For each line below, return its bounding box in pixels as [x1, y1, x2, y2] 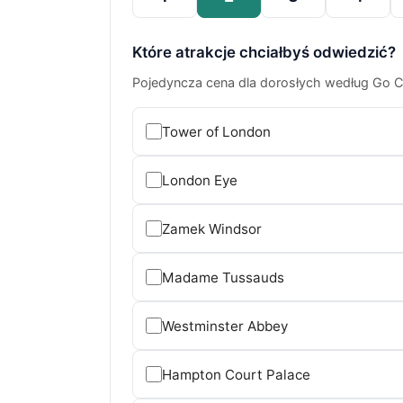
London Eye [162, 171, 237, 189]
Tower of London [162, 122, 271, 140]
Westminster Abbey [162, 317, 288, 335]
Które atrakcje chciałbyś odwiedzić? [132, 43, 396, 62]
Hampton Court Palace [162, 365, 310, 383]
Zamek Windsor [162, 219, 262, 237]
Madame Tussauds [162, 268, 284, 286]
